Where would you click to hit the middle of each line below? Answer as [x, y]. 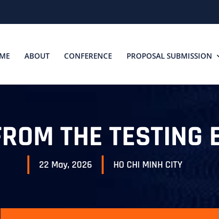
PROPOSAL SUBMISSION [169, 55]
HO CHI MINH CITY [148, 165]
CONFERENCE [88, 55]
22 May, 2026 [71, 165]
